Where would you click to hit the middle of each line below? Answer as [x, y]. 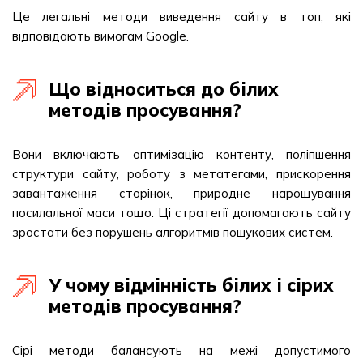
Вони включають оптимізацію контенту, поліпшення [181, 154]
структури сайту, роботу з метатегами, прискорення [181, 174]
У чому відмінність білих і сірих [191, 285]
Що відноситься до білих [164, 89]
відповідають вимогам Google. [100, 36]
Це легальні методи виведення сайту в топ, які [181, 17]
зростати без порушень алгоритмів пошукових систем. [173, 232]
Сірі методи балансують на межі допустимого [181, 350]
